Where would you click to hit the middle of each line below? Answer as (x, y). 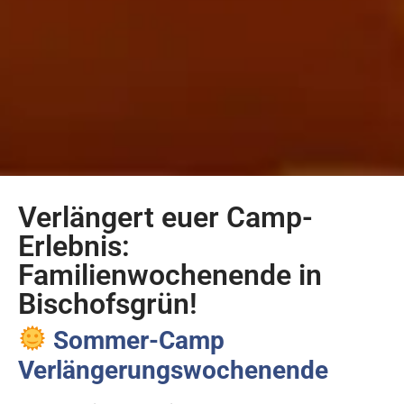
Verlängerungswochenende (173, 370)
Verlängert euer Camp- (165, 217)
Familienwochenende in (170, 275)
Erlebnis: (74, 246)
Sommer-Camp (135, 340)
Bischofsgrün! (108, 303)
